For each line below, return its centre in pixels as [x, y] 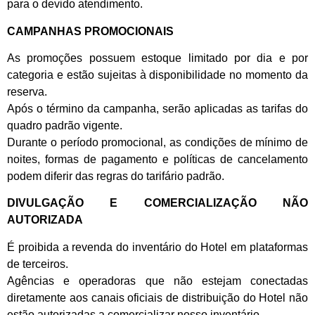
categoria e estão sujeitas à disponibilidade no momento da [157, 75]
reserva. [27, 92]
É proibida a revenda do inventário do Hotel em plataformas [157, 247]
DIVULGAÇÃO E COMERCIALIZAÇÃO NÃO [157, 203]
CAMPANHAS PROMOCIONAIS [90, 31]
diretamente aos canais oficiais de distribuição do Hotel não [157, 297]
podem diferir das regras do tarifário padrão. [116, 176]
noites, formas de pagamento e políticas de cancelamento [157, 160]
